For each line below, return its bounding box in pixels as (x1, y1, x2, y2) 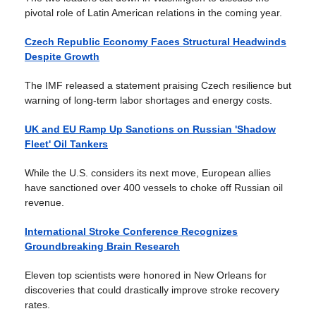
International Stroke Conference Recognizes (25, 226, 238, 237)
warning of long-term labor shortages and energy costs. (25, 95, 272, 106)
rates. (25, 299, 50, 310)
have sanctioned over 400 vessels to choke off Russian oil (25, 182, 283, 193)
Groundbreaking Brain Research (25, 241, 180, 252)
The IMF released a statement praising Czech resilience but (25, 80, 291, 91)
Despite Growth (25, 51, 99, 62)
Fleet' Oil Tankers (25, 138, 108, 150)
